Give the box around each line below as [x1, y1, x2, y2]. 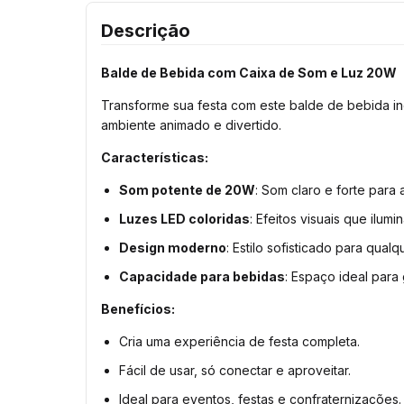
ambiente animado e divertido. [101, 116, 281, 133]
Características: [101, 149, 208, 165]
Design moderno [119, 239, 226, 255]
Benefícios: [101, 300, 175, 317]
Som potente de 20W [119, 181, 255, 197]
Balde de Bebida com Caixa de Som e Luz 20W [101, 64, 397, 80]
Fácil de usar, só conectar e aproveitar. [119, 362, 351, 378]
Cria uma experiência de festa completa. [119, 333, 360, 349]
